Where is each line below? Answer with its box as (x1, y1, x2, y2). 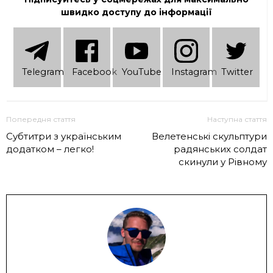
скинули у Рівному (179, 156, 267, 168)
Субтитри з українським (6, 130, 121, 143)
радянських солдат (174, 143, 267, 155)
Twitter (221, 66, 253, 77)
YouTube (121, 66, 161, 77)
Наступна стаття (207, 115, 267, 124)
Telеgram (22, 66, 65, 77)
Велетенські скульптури (152, 130, 267, 143)
